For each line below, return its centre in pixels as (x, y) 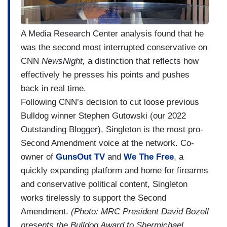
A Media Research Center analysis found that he (112, 34)
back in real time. (55, 89)
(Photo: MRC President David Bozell (140, 212)
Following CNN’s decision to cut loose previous (110, 102)
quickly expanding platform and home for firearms (115, 171)
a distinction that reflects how (142, 61)
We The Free (149, 157)
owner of (38, 157)
